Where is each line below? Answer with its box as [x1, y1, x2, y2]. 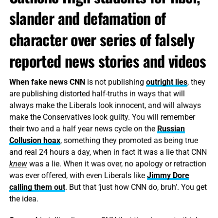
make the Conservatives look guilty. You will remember [9, 112, 195, 122]
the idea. [9, 194, 38, 204]
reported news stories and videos [9, 49, 206, 73]
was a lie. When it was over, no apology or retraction [27, 159, 206, 169]
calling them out [9, 182, 65, 192]
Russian [157, 124, 185, 134]
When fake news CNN [9, 77, 85, 87]
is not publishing [85, 77, 146, 87]
